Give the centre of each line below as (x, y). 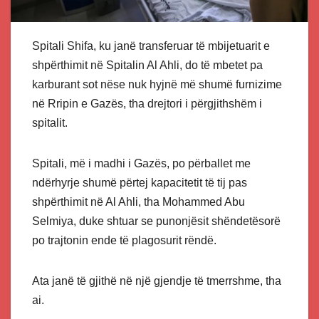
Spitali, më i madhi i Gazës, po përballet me (141, 163)
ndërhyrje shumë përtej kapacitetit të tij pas (140, 182)
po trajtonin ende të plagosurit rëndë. (124, 240)
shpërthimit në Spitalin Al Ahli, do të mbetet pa (147, 65)
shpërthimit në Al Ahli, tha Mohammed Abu (138, 202)
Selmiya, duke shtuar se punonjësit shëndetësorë (156, 221)
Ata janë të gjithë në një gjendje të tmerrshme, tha (157, 281)
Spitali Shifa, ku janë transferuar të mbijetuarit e (151, 46)
